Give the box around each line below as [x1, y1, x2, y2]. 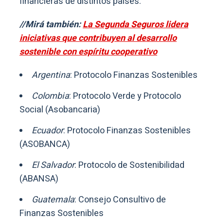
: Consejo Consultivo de [74, 193, 166, 206]
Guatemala [32, 193, 74, 206]
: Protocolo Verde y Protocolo [69, 89, 181, 103]
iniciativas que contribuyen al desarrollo [19, 31, 177, 45]
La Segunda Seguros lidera [83, 18, 188, 31]
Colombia [32, 89, 69, 103]
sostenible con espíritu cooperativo [19, 45, 157, 58]
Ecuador [32, 124, 63, 137]
